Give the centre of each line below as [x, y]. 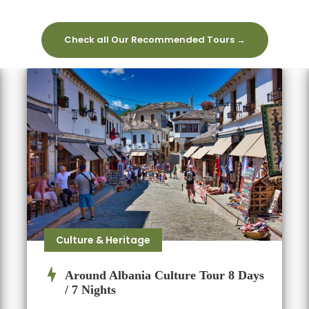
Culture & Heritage [103, 240]
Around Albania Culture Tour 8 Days [165, 276]
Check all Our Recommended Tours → [154, 40]
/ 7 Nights [90, 290]
